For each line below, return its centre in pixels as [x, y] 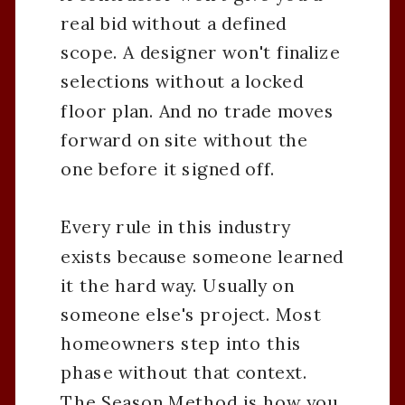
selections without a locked [182, 82]
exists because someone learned [202, 257]
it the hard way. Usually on [178, 286]
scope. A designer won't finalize [201, 53]
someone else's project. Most [191, 315]
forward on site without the [184, 140]
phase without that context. [184, 373]
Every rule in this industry [176, 228]
